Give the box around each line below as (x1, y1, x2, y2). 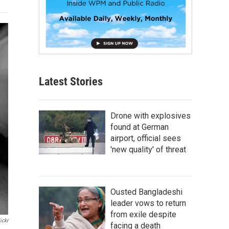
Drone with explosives (110, 110, 191, 121)
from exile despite (110, 209, 176, 219)
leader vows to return (110, 198, 186, 208)
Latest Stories (39, 75, 103, 88)
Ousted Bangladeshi (110, 187, 182, 197)
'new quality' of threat (110, 144, 186, 154)
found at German (110, 122, 169, 132)
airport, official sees (110, 133, 181, 143)
